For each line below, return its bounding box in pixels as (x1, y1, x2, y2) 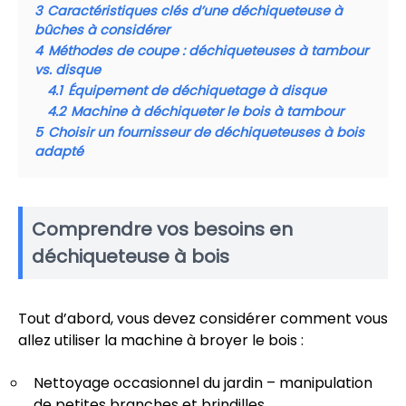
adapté (34, 142, 83, 160)
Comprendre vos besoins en (32, 217, 293, 242)
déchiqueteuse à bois (32, 244, 229, 269)
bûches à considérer (34, 21, 169, 39)
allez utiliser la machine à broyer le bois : (18, 330, 304, 351)
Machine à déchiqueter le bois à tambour (71, 102, 343, 121)
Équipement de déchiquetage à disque (68, 82, 326, 100)
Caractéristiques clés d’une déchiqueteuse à (47, 2, 343, 20)
